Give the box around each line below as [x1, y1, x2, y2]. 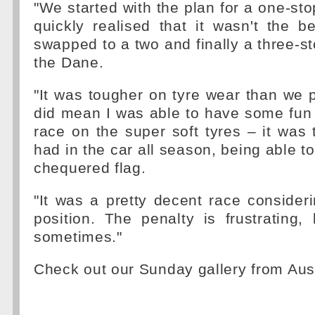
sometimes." [34, 229, 122, 245]
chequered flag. [34, 160, 146, 176]
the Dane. [34, 54, 104, 71]
